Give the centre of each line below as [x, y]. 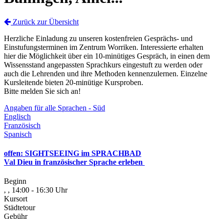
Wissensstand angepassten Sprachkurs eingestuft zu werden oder [103, 65]
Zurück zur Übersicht [45, 22]
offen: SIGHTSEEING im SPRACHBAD [73, 153]
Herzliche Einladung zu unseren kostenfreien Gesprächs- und [98, 38]
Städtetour [20, 208]
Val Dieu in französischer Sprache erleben [74, 162]
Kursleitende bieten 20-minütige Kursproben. [74, 82]
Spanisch [18, 134]
